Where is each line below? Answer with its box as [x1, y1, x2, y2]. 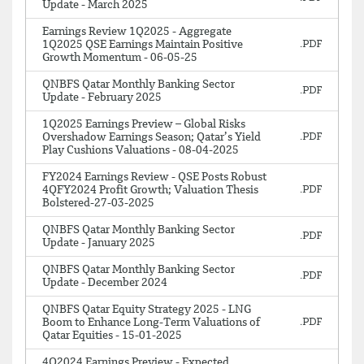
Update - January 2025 [42, 237, 155, 249]
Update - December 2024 [42, 277, 167, 288]
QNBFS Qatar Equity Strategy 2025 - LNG [42, 304, 251, 315]
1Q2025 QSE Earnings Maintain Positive [42, 39, 243, 50]
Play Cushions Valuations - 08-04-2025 [42, 145, 239, 156]
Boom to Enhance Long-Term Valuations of [42, 317, 260, 328]
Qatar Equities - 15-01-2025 [42, 330, 182, 341]
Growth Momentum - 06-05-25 [42, 52, 197, 63]
